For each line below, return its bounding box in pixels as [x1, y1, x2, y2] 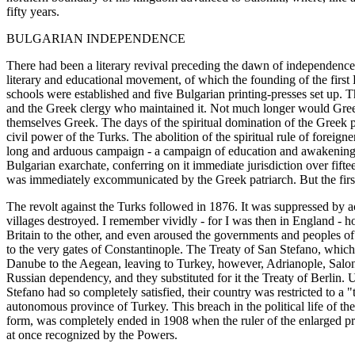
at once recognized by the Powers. [6, 327, 177, 342]
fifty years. [6, 4, 59, 18]
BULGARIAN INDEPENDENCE [6, 31, 185, 45]
